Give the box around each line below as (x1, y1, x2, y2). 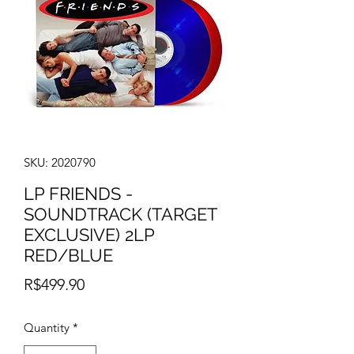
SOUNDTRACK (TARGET (24, 204, 217, 224)
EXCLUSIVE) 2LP (24, 224, 154, 245)
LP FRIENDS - (24, 183, 133, 204)
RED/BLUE (24, 245, 113, 265)
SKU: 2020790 (24, 155, 96, 170)
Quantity (24, 320, 70, 335)
